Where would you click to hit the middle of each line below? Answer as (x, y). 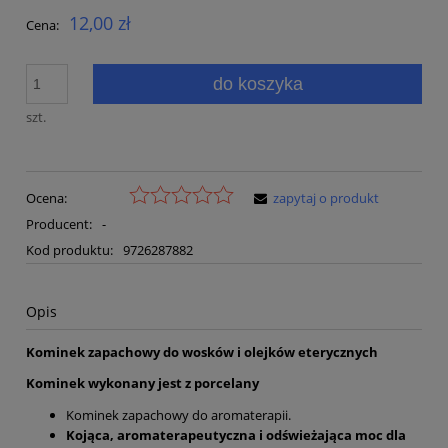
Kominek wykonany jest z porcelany (142, 383)
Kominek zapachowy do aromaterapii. (178, 415)
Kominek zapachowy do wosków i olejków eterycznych (202, 352)
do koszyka (257, 83)
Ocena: (46, 198)
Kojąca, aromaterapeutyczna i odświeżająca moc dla (236, 435)
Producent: (60, 224)
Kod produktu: (69, 250)
